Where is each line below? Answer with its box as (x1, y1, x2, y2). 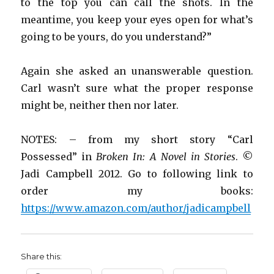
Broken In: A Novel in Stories (96, 150, 235, 163)
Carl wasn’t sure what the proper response (21, 82, 253, 95)
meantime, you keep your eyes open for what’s (21, 13, 253, 26)
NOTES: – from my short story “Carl (21, 133, 253, 146)
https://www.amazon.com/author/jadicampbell (21, 202, 251, 215)
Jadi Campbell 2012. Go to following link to (21, 168, 253, 180)
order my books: (21, 185, 253, 198)
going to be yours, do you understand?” (21, 31, 212, 43)
